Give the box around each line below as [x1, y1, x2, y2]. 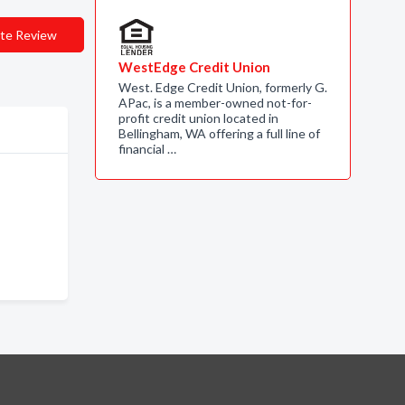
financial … [118, 141, 176, 156]
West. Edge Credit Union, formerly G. [118, 80, 327, 95]
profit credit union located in [118, 110, 278, 126]
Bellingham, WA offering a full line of [118, 126, 320, 141]
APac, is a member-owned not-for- [118, 95, 312, 110]
